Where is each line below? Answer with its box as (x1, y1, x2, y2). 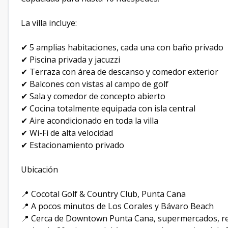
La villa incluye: (21, 17, 77, 29)
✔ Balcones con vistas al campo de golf (21, 78, 168, 90)
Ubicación (21, 164, 58, 176)
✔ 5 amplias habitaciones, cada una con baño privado (21, 42, 223, 53)
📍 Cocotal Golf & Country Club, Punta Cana (21, 188, 186, 200)
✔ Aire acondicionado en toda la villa (21, 115, 158, 127)
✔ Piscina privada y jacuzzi (21, 54, 120, 66)
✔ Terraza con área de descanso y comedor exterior (21, 66, 218, 78)
